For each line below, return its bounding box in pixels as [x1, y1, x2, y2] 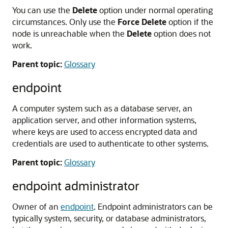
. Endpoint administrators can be [94, 201, 213, 212]
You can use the [12, 5, 72, 15]
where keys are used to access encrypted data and [12, 126, 197, 137]
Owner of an [12, 201, 61, 212]
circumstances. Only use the [12, 16, 118, 27]
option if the [166, 16, 213, 27]
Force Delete [118, 16, 166, 27]
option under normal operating [97, 5, 213, 15]
